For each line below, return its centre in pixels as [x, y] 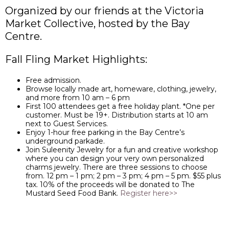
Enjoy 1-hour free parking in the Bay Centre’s [105, 132]
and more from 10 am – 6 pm [78, 98]
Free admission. [53, 80]
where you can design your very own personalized [115, 158]
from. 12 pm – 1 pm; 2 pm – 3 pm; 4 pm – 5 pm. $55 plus [123, 176]
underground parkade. [65, 141]
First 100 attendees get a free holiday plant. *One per [120, 106]
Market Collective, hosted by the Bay [97, 24]
